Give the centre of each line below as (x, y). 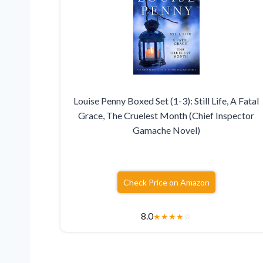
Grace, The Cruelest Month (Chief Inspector (166, 116)
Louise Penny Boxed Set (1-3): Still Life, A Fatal (166, 101)
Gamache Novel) (166, 130)
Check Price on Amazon (166, 183)
